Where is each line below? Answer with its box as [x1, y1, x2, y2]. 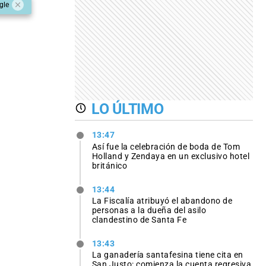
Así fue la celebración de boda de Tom [91, 141, 240, 151]
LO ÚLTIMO [91, 100, 164, 118]
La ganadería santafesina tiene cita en [91, 249, 243, 259]
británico [91, 160, 128, 170]
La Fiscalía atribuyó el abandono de [91, 195, 233, 205]
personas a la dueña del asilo [91, 205, 207, 215]
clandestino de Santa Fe [91, 214, 187, 224]
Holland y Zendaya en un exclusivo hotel [91, 151, 250, 161]
